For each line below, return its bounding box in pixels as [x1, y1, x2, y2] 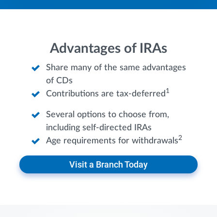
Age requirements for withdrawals [46, 137, 178, 146]
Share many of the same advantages [46, 63, 186, 73]
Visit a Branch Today [69, 159, 148, 170]
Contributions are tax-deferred [46, 90, 166, 99]
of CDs [46, 77, 73, 86]
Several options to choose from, [46, 110, 169, 120]
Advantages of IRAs [50, 42, 167, 56]
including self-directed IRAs [46, 124, 152, 133]
